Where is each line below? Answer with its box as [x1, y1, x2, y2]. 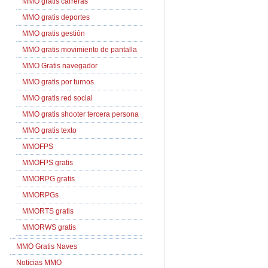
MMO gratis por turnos [22, 78, 94, 86]
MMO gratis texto [22, 126, 77, 135]
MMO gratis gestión [22, 29, 85, 38]
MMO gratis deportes [22, 13, 90, 22]
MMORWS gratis [22, 223, 76, 232]
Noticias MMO [16, 258, 62, 267]
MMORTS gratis [22, 207, 74, 215]
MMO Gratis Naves [16, 242, 77, 251]
